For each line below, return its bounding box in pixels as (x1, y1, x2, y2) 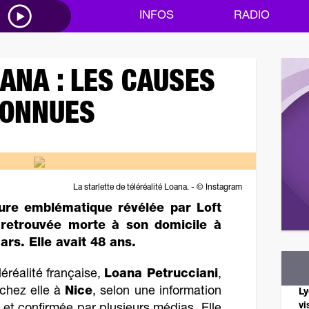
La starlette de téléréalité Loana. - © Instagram (72, 183, 242, 192)
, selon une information (92, 286, 221, 298)
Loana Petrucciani (104, 268, 218, 281)
